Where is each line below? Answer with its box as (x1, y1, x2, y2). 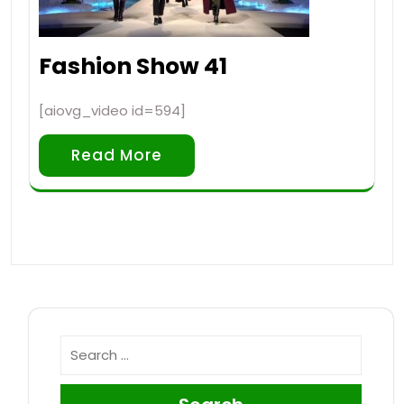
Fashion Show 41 (39, 50, 227, 82)
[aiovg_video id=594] (39, 100, 186, 120)
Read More (71, 143, 162, 166)
